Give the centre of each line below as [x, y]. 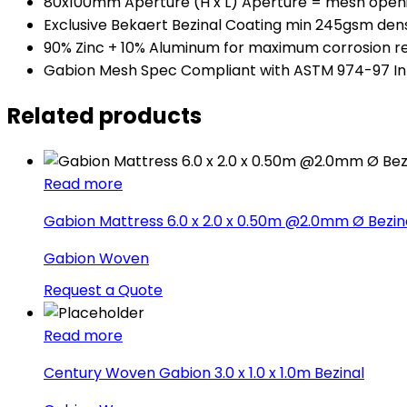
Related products [104, 116]
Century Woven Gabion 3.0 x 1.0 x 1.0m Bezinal [204, 373]
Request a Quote [103, 291]
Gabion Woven [96, 259]
